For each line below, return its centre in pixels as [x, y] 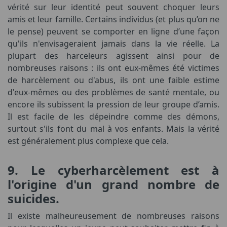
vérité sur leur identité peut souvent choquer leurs [113, 7]
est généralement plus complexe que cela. [88, 141]
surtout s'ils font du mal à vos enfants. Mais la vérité [113, 129]
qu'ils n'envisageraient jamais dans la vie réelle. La [113, 44]
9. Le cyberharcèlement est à [113, 170]
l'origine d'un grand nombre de [113, 184]
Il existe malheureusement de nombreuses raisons [113, 216]
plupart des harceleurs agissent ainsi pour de [113, 56]
